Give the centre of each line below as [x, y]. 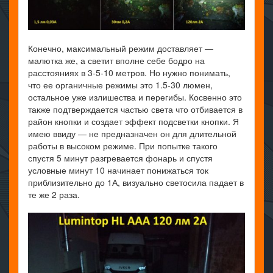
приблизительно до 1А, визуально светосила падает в [136, 182]
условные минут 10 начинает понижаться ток [118, 170]
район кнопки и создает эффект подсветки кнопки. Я [133, 121]
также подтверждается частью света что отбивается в [135, 109]
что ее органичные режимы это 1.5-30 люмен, [120, 84]
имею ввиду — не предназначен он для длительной [132, 133]
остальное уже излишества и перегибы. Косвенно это [135, 97]
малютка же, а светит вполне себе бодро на [116, 60]
